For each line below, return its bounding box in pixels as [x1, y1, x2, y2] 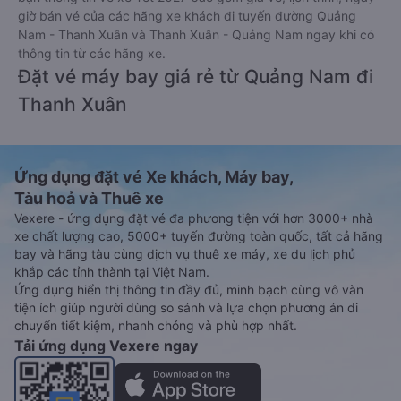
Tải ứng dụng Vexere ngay [14, 337, 198, 354]
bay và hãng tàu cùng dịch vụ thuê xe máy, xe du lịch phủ [14, 246, 355, 261]
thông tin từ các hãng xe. [18, 46, 166, 61]
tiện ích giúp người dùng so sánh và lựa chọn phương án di [14, 300, 358, 315]
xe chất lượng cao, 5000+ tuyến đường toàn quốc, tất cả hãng [14, 228, 383, 243]
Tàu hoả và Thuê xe [14, 189, 164, 208]
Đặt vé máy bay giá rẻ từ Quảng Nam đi [18, 65, 373, 88]
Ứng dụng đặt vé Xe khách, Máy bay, [14, 167, 294, 186]
